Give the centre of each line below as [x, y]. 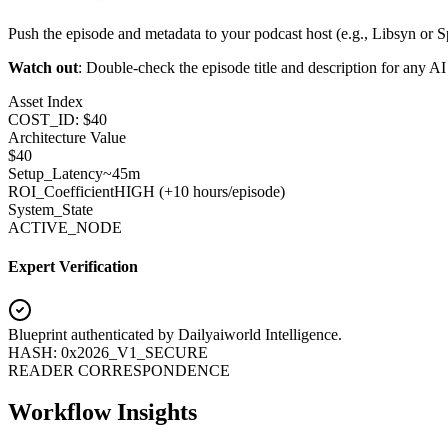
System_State [50, 209]
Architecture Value [67, 137]
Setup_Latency [55, 173]
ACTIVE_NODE [65, 227]
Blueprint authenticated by [93, 334]
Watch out [43, 67]
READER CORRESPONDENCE [119, 370]
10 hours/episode [226, 191]
